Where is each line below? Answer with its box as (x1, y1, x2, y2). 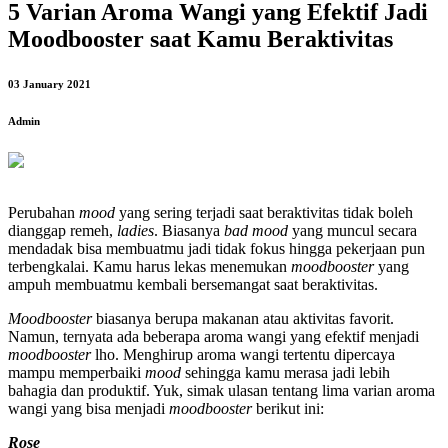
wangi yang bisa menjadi (8, 399, 169, 417)
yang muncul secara (292, 221, 417, 239)
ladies (117, 221, 154, 239)
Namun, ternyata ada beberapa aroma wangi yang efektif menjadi (8, 327, 419, 345)
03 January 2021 (8, 77, 91, 90)
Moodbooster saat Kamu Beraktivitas (8, 25, 393, 52)
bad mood (224, 221, 292, 239)
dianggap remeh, (8, 221, 117, 239)
